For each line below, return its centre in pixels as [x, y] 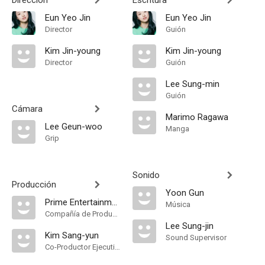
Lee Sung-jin [190, 226]
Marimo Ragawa [197, 117]
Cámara [27, 109]
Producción [34, 185]
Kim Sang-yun [72, 235]
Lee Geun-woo [74, 127]
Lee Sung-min [193, 84]
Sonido [146, 175]
